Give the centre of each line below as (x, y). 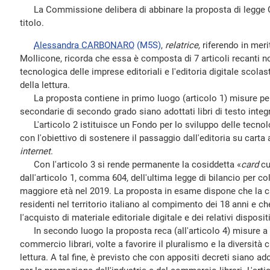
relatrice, (184, 45)
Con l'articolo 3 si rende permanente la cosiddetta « (130, 165)
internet (35, 151)
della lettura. (45, 85)
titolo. (32, 23)
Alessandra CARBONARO (84, 45)
